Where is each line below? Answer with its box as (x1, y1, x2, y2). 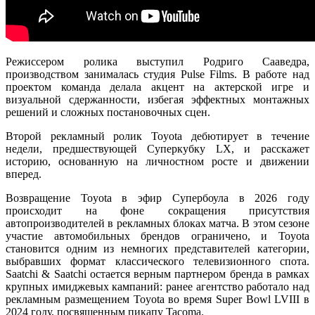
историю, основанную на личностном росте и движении (6, 155, 309, 167)
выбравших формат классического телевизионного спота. (6, 255, 309, 267)
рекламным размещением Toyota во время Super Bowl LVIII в (6, 292, 309, 305)
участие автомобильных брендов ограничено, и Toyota (6, 229, 309, 242)
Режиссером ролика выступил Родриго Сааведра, (6, 55, 309, 67)
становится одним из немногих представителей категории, (6, 242, 309, 255)
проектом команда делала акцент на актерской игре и (6, 80, 309, 93)
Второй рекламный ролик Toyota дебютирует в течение (6, 129, 309, 142)
